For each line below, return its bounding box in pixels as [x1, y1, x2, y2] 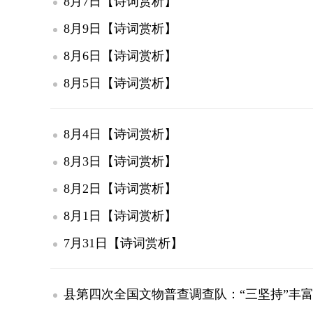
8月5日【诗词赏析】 [60, 76, 177, 91]
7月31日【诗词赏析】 [60, 236, 183, 251]
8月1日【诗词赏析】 [60, 209, 177, 224]
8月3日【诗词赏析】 [60, 154, 177, 169]
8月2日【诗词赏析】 [60, 182, 177, 196]
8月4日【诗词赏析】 [60, 127, 177, 142]
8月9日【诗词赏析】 [60, 22, 177, 36]
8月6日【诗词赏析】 [60, 49, 177, 64]
